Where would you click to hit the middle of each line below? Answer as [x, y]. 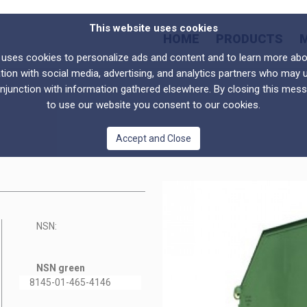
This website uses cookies [153, 28]
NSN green [61, 268]
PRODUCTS [249, 39]
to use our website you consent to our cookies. [153, 105]
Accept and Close [153, 138]
